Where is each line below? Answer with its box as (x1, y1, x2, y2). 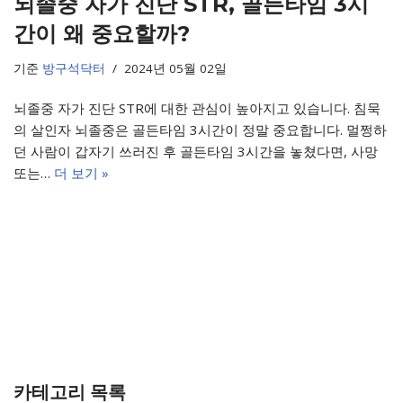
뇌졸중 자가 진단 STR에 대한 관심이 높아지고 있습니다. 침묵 (13, 98, 381, 117)
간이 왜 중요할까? (13, 20, 190, 47)
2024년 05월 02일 (124, 59, 227, 76)
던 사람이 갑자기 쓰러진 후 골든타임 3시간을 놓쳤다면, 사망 (13, 141, 378, 160)
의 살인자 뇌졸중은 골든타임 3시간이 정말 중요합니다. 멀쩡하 (13, 120, 387, 139)
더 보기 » (54, 163, 109, 182)
